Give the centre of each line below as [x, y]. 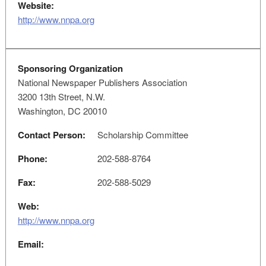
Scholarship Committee [141, 134]
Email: [31, 244]
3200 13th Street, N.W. [61, 96]
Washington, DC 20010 [62, 111]
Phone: [32, 159]
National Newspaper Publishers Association [102, 82]
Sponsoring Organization [70, 68]
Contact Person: [51, 135]
